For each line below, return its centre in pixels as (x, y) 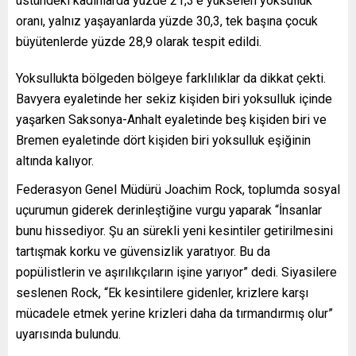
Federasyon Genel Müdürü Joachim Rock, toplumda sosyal (178, 190)
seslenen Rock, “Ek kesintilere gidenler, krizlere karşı (162, 293)
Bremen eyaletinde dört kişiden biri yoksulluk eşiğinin (163, 141)
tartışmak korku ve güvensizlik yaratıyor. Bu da (143, 252)
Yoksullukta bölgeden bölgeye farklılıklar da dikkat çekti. (171, 79)
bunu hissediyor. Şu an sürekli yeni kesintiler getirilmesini (174, 231)
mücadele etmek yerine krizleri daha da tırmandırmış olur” (174, 314)
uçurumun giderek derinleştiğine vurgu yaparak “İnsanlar (169, 211)
